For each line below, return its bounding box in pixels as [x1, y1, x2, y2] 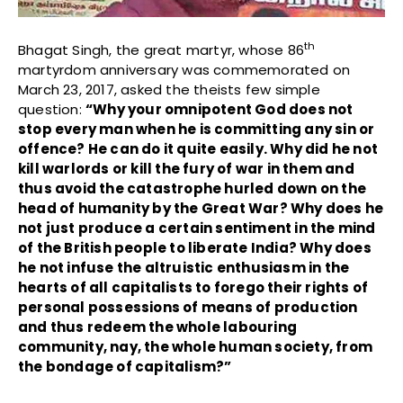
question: [18, 99, 85, 119]
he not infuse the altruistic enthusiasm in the [18, 257, 350, 277]
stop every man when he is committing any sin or [18, 119, 375, 139]
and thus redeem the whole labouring [18, 317, 297, 336]
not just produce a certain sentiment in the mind [18, 218, 376, 237]
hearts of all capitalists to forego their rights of [18, 277, 369, 297]
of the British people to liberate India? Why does [18, 237, 372, 257]
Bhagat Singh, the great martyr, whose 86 [18, 40, 304, 59]
